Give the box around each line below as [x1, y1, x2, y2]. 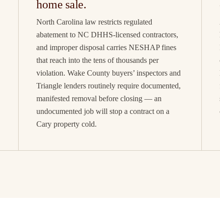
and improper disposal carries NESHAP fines [36, 43, 177, 52]
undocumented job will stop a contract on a [36, 107, 170, 116]
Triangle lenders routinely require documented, [36, 82, 181, 90]
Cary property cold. [36, 120, 97, 129]
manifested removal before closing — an [36, 94, 162, 103]
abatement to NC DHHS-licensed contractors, [36, 30, 179, 39]
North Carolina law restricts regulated [36, 18, 153, 27]
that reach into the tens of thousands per [36, 56, 159, 65]
